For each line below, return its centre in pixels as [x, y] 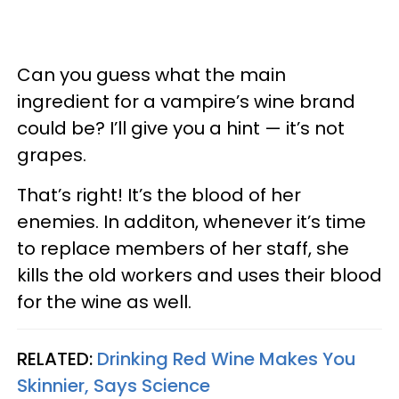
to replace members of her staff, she [183, 248]
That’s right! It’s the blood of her [159, 195]
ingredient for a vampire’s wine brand [186, 101]
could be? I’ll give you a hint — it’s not [181, 128]
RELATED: [57, 358]
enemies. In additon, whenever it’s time [191, 221]
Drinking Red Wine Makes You [227, 358]
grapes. [52, 155]
